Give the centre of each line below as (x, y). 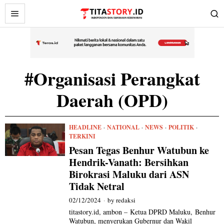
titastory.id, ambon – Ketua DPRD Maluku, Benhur (142, 212)
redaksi (126, 200)
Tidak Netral (97, 186)
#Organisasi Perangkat (112, 78)
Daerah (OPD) (112, 100)
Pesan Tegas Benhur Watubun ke (139, 150)
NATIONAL (123, 127)
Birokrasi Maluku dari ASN (129, 174)
